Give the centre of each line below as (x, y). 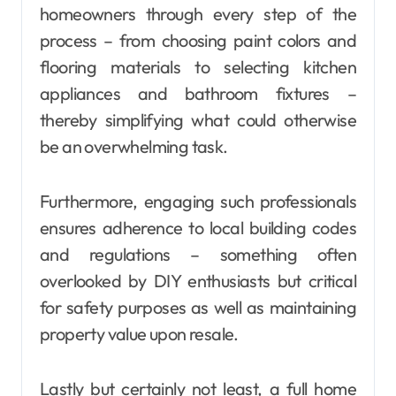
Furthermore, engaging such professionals (198, 201)
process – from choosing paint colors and (198, 40)
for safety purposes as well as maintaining (198, 307)
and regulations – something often (198, 254)
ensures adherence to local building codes (198, 228)
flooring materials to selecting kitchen (198, 67)
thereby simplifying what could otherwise (198, 120)
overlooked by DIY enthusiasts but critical (198, 281)
